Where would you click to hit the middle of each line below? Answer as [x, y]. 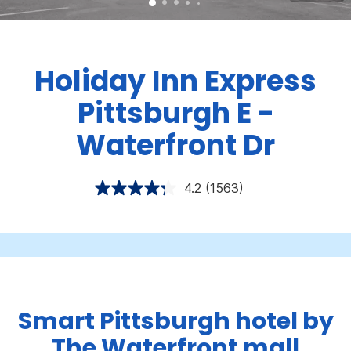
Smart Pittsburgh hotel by [175, 322]
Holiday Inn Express [175, 81]
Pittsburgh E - [175, 114]
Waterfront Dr [175, 146]
